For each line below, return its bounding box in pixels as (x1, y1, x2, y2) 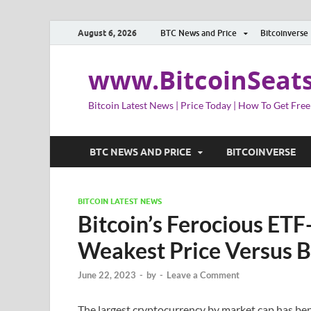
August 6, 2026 (78, 27, 137, 38)
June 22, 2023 (78, 269, 136, 281)
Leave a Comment (167, 269, 239, 281)
